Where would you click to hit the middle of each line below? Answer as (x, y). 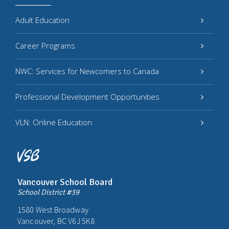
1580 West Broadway (53, 209)
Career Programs (45, 45)
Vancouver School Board (65, 182)
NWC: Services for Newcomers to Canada (87, 71)
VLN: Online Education (54, 122)
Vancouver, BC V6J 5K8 (56, 221)
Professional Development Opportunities (87, 97)
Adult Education (42, 20)
